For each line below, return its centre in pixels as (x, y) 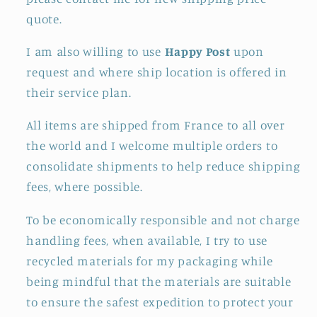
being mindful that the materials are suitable (159, 281)
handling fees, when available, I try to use (147, 240)
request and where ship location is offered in (157, 72)
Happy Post (197, 52)
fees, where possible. (85, 187)
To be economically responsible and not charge (163, 219)
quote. (44, 18)
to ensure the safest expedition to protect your (160, 301)
